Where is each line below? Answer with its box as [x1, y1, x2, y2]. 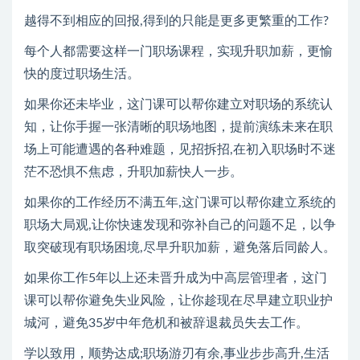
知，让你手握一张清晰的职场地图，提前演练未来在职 [24, 120, 333, 133]
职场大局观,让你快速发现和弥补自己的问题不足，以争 [24, 218, 336, 231]
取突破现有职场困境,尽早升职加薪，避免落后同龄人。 [24, 240, 336, 254]
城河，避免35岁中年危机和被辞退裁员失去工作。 [24, 316, 309, 329]
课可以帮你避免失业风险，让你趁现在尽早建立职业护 [24, 293, 333, 307]
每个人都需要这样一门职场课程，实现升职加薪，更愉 [24, 44, 333, 58]
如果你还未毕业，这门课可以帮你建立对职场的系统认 [24, 97, 333, 111]
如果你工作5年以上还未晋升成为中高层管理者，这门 [24, 271, 327, 284]
